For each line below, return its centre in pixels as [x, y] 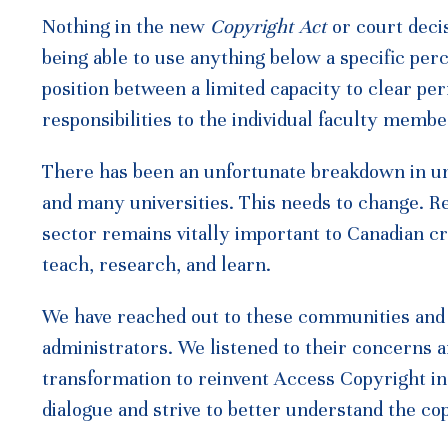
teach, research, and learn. [156, 265]
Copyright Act [271, 27]
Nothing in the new [126, 27]
